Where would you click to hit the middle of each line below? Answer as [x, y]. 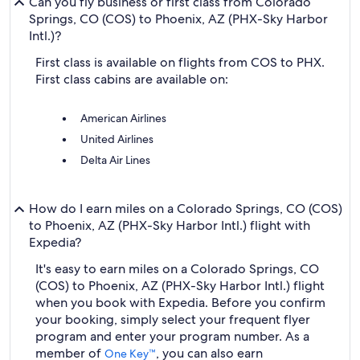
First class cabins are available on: [132, 79]
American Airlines [123, 118]
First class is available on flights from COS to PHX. [180, 62]
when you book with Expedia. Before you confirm [180, 303]
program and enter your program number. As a [172, 336]
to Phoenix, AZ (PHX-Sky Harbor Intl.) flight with [170, 225]
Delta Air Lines [115, 160]
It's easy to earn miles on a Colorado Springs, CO [177, 269]
